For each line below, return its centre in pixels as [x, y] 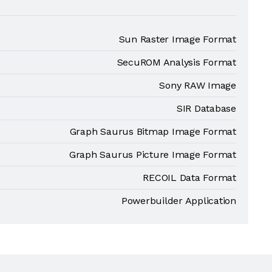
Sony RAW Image [198, 85]
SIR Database [206, 108]
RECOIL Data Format [189, 178]
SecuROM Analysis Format [176, 62]
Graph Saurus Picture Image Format [152, 155]
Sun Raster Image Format [177, 39]
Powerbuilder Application [178, 201]
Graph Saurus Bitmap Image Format [153, 131]
